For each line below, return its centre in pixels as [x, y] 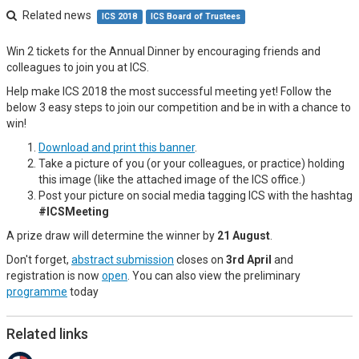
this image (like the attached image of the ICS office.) [172, 179]
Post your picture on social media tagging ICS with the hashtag [196, 196]
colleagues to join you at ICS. [78, 67]
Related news [57, 15]
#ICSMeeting [74, 212]
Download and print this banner [117, 147]
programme [37, 292]
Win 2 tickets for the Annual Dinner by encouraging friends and [163, 51]
